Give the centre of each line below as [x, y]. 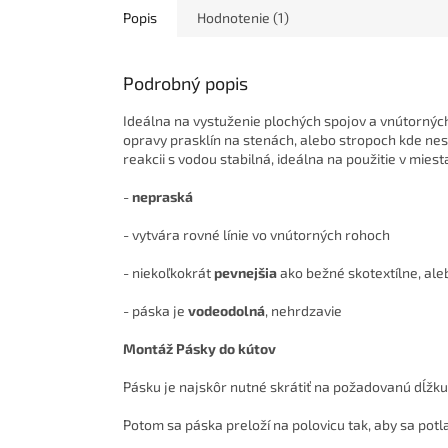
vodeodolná [226, 311]
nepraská [162, 197]
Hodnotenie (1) [243, 18]
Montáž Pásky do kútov [199, 349]
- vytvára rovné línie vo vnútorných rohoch [256, 235]
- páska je [155, 311]
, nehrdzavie [303, 311]
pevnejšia [245, 273]
